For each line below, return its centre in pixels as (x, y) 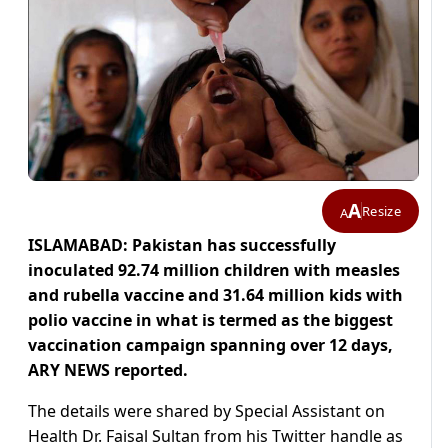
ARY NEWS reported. (108, 370)
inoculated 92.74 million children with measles (214, 270)
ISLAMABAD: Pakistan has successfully (182, 245)
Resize (381, 210)
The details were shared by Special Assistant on (206, 411)
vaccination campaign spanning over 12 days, (210, 345)
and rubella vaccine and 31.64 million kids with (215, 295)
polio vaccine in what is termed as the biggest (210, 320)
